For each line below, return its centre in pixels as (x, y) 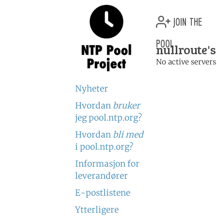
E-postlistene (103, 193)
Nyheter (92, 89)
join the (186, 20)
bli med (128, 135)
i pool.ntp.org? (104, 147)
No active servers (186, 62)
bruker (126, 106)
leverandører (101, 176)
